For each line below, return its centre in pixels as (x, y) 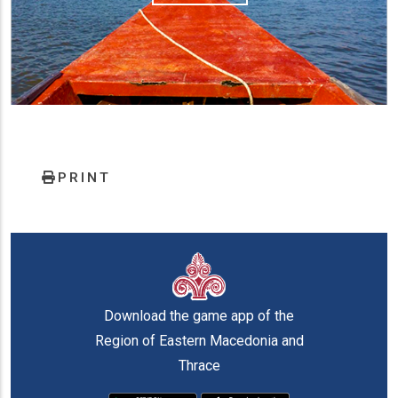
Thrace (199, 366)
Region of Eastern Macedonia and (199, 341)
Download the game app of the (199, 316)
